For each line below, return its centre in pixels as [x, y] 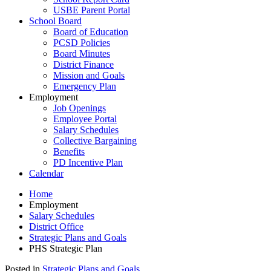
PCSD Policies [82, 43]
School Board [55, 21]
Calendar [46, 173]
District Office [56, 227]
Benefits [69, 152]
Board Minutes [82, 54]
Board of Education [91, 32]
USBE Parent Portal [92, 10]
